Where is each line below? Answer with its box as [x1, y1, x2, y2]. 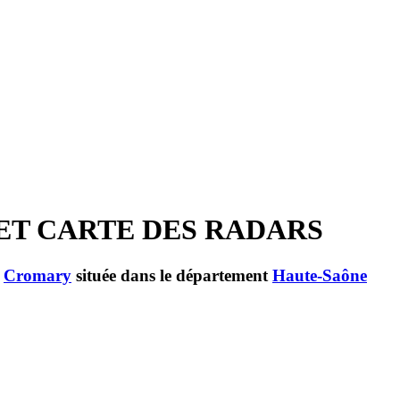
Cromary [4, 265, 71, 285]
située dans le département [71, 265, 272, 285]
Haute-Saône [272, 265, 367, 285]
